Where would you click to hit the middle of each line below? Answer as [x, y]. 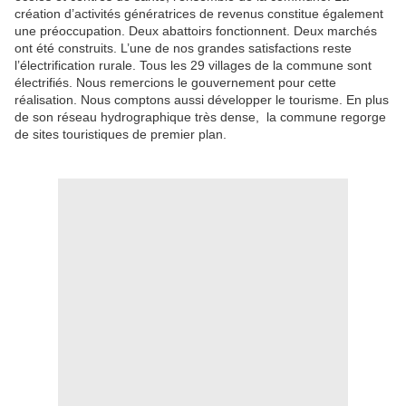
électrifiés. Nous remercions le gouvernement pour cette [175, 82]
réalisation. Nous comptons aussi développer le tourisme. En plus [202, 99]
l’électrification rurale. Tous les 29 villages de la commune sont [193, 65]
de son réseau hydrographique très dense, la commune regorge [200, 116]
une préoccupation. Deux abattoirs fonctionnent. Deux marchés [196, 30]
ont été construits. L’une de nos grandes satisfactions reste [183, 48]
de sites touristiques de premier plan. [121, 134]
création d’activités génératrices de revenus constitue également [199, 13]
